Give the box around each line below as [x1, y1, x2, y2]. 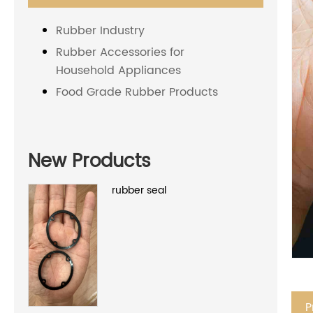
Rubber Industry [56, 22, 145, 41]
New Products [28, 146, 151, 177]
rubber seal [112, 182, 166, 198]
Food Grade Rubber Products [56, 83, 218, 102]
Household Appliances [56, 61, 181, 80]
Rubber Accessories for [56, 43, 184, 62]
